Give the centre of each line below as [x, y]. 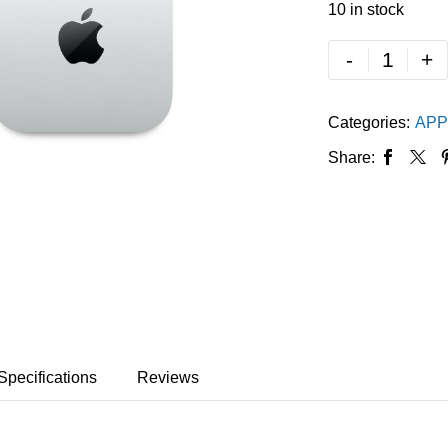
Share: [352, 157]
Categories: [369, 122]
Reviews [168, 377]
